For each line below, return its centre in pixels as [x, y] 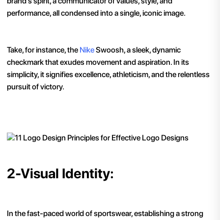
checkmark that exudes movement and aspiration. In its [98, 62]
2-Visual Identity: [60, 174]
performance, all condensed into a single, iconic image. [96, 13]
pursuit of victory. [36, 87]
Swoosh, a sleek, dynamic [137, 50]
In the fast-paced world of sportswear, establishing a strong [105, 214]
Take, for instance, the [43, 50]
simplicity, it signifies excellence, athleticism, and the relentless [108, 75]
